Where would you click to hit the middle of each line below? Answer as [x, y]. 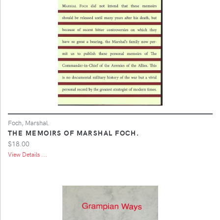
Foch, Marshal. [29, 122]
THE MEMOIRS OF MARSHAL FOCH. [74, 132]
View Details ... [27, 154]
